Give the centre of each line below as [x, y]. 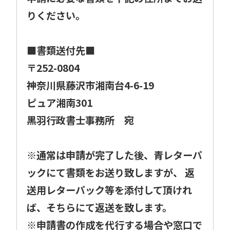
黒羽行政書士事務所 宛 [81, 120]
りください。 [56, 15]
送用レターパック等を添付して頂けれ [110, 190]
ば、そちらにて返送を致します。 [100, 207]
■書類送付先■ [61, 50]
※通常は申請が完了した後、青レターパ [115, 155]
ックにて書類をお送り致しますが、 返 [111, 172]
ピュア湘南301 [60, 102]
